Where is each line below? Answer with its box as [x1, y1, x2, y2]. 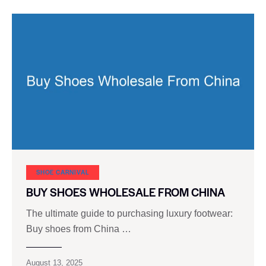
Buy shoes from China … [26, 223, 131, 234]
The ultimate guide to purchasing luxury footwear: [26, 208, 233, 218]
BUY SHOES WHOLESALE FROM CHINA [26, 183, 225, 200]
